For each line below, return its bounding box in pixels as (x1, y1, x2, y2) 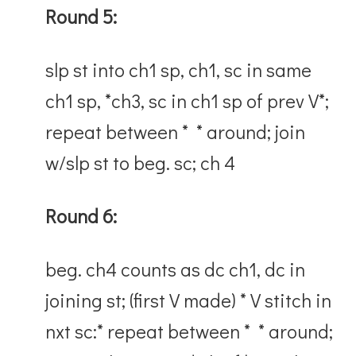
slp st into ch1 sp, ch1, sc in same (45, 56, 312, 82)
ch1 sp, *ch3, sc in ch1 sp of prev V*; (45, 87, 330, 113)
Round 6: (45, 203, 118, 228)
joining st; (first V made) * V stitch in (45, 287, 332, 312)
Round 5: (45, 3, 118, 29)
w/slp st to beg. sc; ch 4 (45, 149, 240, 175)
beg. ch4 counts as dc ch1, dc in (45, 256, 306, 281)
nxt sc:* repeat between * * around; (45, 318, 338, 343)
